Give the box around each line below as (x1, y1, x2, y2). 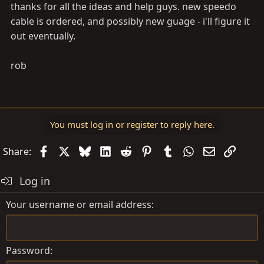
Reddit (131, 143, 161, 157)
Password (6, 243, 50, 257)
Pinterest (152, 143, 193, 157)
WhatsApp (193, 143, 240, 157)
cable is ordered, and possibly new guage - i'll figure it (11, 14, 250, 28)
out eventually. (11, 29, 75, 42)
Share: (3, 144, 31, 158)
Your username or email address (6, 197, 151, 211)
